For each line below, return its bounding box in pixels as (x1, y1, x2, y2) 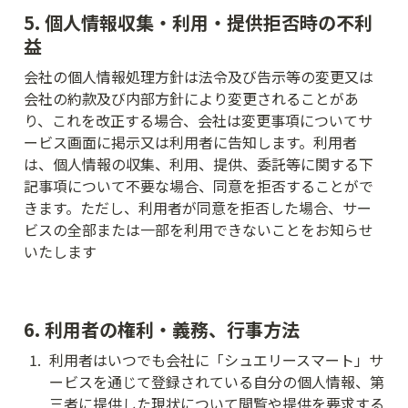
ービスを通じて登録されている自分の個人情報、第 (49, 371, 384, 393)
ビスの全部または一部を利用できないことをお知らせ (24, 218, 373, 240)
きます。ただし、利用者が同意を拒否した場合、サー (24, 196, 372, 219)
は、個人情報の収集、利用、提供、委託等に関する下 (24, 152, 373, 175)
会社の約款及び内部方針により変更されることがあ (24, 87, 359, 109)
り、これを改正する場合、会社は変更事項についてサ (24, 108, 372, 131)
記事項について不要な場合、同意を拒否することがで (24, 174, 373, 197)
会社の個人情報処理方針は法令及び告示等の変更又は (24, 65, 373, 87)
